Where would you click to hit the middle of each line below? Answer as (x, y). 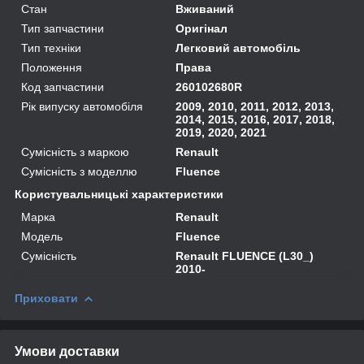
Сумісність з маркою (75, 152)
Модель (42, 236)
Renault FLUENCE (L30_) (245, 256)
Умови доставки (67, 351)
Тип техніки (51, 48)
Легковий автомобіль (238, 48)
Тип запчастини (63, 28)
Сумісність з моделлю (79, 171)
